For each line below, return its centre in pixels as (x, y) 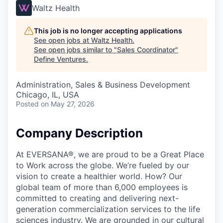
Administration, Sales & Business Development (103, 85)
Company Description (79, 133)
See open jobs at (62, 40)
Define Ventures (60, 59)
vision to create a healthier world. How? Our (99, 176)
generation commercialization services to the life (108, 209)
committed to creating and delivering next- (97, 198)
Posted (27, 104)
